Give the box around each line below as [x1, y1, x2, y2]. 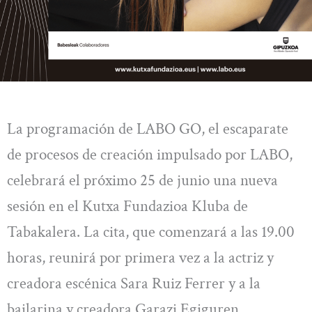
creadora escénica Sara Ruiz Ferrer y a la [7, 273, 260, 295]
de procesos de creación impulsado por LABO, [7, 144, 292, 166]
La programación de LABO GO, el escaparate [7, 118, 288, 140]
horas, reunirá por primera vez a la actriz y [7, 247, 274, 269]
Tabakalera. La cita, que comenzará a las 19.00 [7, 221, 295, 243]
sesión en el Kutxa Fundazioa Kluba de [7, 196, 248, 217]
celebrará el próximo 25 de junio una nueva [7, 170, 278, 192]
